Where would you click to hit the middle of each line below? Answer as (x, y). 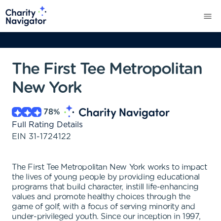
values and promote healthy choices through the (101, 197)
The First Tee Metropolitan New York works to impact (110, 167)
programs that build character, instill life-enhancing (105, 187)
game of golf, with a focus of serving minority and (104, 207)
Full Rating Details (47, 125)
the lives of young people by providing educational (106, 177)
